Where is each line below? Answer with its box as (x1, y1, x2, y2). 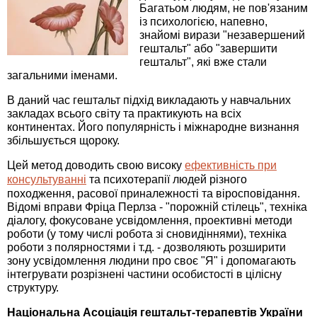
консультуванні (7, 173, 86, 186)
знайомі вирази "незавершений (139, 29, 306, 42)
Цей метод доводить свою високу (7, 159, 185, 172)
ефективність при (185, 159, 277, 172)
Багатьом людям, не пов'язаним (139, 2, 309, 15)
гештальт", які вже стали (139, 56, 267, 69)
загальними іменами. (7, 69, 117, 82)
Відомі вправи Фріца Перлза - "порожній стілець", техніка (7, 201, 307, 214)
